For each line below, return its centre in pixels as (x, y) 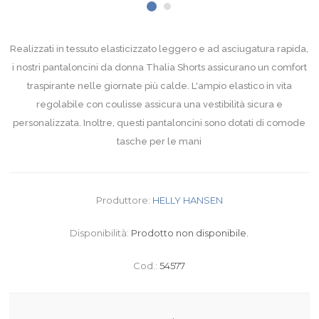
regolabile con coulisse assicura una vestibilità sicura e (159, 105)
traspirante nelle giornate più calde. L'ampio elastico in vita (159, 86)
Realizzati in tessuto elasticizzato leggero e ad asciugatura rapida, (159, 49)
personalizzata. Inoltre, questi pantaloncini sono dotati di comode (159, 123)
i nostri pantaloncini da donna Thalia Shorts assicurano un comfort (159, 68)
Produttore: (123, 200)
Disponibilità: (100, 233)
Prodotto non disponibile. (190, 233)
